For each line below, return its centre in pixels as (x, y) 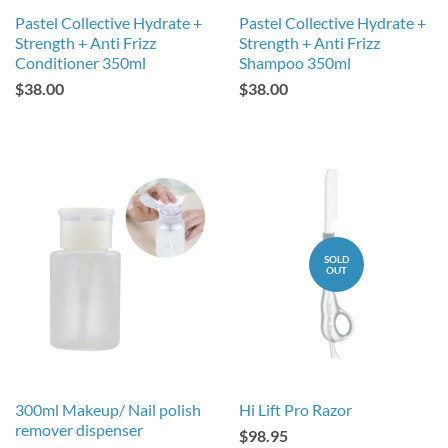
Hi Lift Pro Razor (295, 409)
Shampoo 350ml (295, 62)
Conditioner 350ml (80, 62)
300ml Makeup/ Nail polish (108, 409)
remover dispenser (79, 429)
